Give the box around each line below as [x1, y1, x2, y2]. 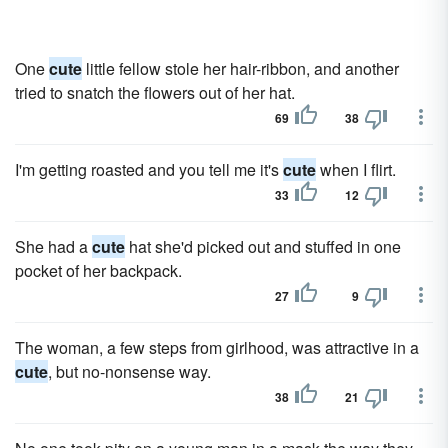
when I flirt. [316, 158, 396, 181]
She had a [15, 235, 92, 258]
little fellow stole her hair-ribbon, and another [82, 57, 399, 80]
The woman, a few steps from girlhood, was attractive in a [15, 336, 419, 359]
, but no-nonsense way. [48, 360, 211, 383]
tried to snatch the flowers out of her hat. [15, 81, 295, 104]
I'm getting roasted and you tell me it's [15, 158, 283, 181]
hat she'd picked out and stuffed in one [125, 235, 401, 258]
